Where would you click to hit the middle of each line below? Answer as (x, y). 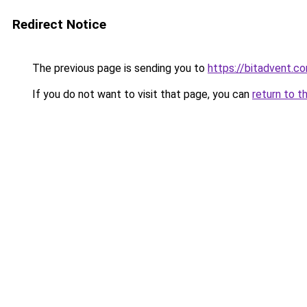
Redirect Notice (59, 24)
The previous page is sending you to (119, 68)
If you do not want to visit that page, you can (141, 94)
